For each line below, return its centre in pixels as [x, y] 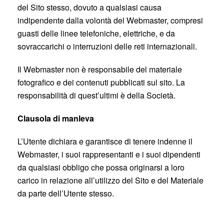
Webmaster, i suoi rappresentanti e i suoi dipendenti [109, 154]
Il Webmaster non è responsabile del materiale [100, 69]
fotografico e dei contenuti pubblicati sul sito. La [101, 82]
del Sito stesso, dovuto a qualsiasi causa [89, 7]
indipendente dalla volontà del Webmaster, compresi [110, 20]
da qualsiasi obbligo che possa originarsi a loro [101, 167]
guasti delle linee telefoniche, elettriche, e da [96, 33]
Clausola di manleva [56, 118]
